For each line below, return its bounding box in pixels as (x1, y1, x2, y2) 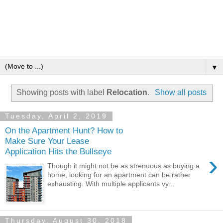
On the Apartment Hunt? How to (5, 125, 123, 136)
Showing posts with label (16, 88, 107, 97)
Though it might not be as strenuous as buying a (47, 162, 200, 170)
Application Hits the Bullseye (5, 146, 111, 157)
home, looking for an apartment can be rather (47, 171, 191, 179)
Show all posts (154, 88, 207, 97)
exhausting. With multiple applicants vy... (47, 180, 175, 188)
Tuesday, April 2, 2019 (5, 112, 108, 120)
